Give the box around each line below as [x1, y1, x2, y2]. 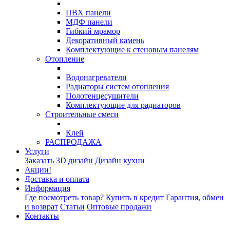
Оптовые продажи [87, 202, 151, 211]
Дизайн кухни [95, 156, 145, 165]
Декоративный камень [66, 36, 144, 45]
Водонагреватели [66, 73, 127, 82]
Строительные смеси [45, 110, 119, 119]
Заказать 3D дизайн [25, 156, 93, 165]
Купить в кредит [106, 193, 164, 202]
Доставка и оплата [25, 175, 89, 183]
